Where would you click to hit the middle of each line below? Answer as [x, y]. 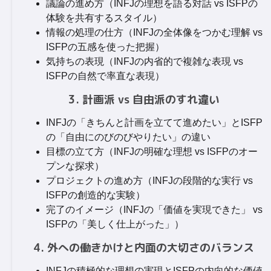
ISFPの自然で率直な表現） [105, 76]
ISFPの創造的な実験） [96, 195]
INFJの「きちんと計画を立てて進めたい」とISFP [154, 122]
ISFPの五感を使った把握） [105, 47]
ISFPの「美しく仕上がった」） [115, 224]
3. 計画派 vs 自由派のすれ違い [144, 100]
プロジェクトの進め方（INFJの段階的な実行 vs [149, 181]
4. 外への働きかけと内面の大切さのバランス [144, 248]
